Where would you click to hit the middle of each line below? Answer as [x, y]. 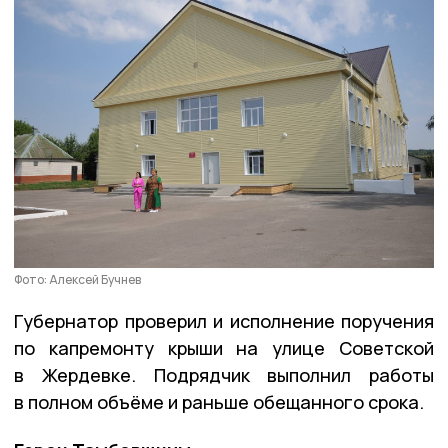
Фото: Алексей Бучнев [77, 279]
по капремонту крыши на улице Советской [224, 347]
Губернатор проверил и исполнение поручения [224, 320]
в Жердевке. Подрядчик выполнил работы [224, 374]
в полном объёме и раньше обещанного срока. [219, 401]
